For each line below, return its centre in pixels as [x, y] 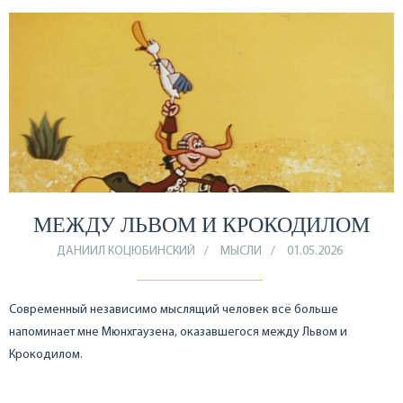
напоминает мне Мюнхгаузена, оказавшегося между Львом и [178, 332]
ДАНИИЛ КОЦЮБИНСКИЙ [125, 251]
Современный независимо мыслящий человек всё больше [174, 309]
